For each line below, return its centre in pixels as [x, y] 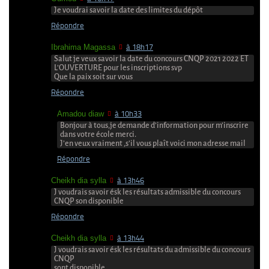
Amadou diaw [80, 113]
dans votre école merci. [98, 134]
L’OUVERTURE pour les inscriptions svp [118, 68]
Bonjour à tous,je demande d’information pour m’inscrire [154, 125]
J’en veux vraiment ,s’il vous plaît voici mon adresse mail [153, 143]
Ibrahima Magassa [83, 47]
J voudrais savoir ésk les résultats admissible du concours [147, 192]
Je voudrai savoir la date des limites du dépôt [128, 10]
